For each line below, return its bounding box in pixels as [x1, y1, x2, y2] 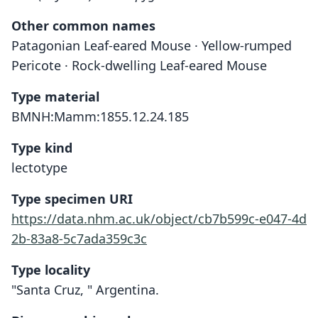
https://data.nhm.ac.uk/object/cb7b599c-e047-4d [11, 210, 307, 227]
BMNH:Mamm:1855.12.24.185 [11, 108, 189, 125]
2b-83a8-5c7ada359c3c [11, 230, 147, 247]
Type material [11, 88, 99, 105]
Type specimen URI [11, 190, 133, 207]
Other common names [11, 17, 155, 34]
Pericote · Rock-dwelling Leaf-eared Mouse [11, 57, 267, 74]
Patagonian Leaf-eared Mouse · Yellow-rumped [11, 37, 292, 54]
